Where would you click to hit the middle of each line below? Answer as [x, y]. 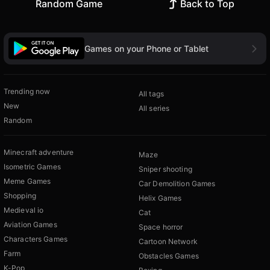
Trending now [27, 92]
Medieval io [24, 210]
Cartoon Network [168, 242]
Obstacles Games [169, 256]
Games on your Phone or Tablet [146, 48]
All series [154, 108]
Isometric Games [32, 167]
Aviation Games [30, 225]
